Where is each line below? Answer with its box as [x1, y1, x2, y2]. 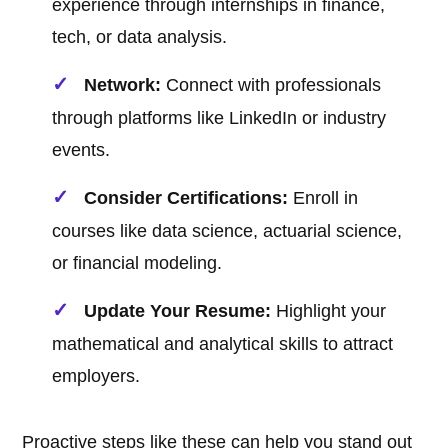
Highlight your [271, 301, 387, 322]
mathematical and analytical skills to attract [52, 334, 394, 355]
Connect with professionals [161, 75, 382, 96]
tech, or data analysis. [52, 27, 228, 48]
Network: [84, 75, 162, 96]
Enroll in [288, 188, 359, 209]
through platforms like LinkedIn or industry [52, 108, 387, 129]
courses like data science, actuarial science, [52, 221, 403, 242]
